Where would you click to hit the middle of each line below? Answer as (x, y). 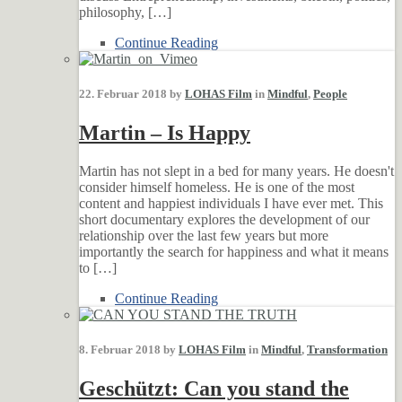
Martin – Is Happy (165, 132)
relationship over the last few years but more (204, 235)
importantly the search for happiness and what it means (234, 251)
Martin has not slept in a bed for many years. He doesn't (236, 170)
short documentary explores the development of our (224, 219)
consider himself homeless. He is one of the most (217, 187)
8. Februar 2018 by (129, 350)
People (330, 93)
